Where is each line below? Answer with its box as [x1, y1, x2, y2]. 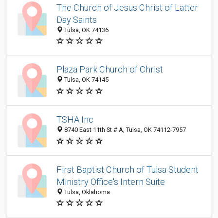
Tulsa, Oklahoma [63, 188, 110, 196]
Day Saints [56, 15, 97, 25]
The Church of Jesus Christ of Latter [56, 2, 198, 13]
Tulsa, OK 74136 [63, 26, 109, 34]
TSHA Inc [56, 114, 93, 125]
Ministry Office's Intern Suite [56, 177, 165, 187]
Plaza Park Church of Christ [56, 64, 163, 75]
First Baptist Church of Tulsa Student [56, 164, 199, 175]
